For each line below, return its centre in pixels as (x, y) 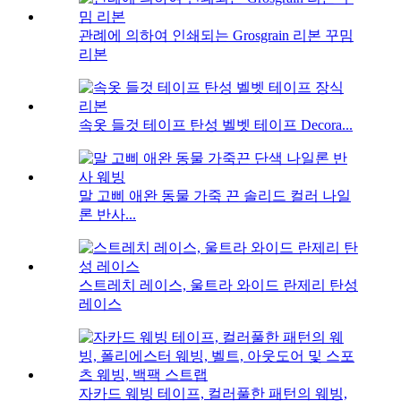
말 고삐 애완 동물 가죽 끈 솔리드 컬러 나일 (215, 195)
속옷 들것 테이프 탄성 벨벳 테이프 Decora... (216, 124)
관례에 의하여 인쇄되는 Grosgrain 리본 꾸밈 (216, 35)
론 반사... (107, 214)
